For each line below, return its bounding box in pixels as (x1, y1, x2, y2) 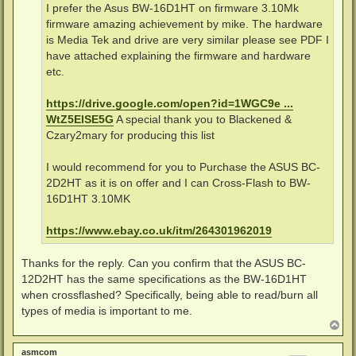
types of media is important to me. (21, 304, 192, 317)
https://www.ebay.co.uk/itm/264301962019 (46, 225, 272, 238)
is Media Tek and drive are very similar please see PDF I (46, 34, 329, 47)
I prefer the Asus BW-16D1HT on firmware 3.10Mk (46, 2, 299, 15)
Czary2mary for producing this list (46, 130, 215, 142)
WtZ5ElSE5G (46, 114, 114, 126)
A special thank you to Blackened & (114, 114, 292, 126)
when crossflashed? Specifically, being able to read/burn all (21, 288, 318, 301)
